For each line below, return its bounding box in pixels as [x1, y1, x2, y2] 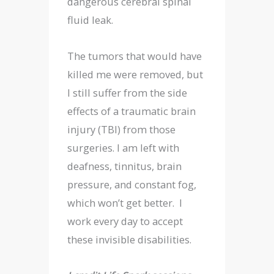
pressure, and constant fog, [67, 177, 196, 192]
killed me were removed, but [67, 67, 203, 82]
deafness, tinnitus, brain [67, 159, 182, 174]
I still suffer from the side [67, 86, 187, 100]
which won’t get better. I [67, 196, 182, 210]
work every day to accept [67, 214, 183, 229]
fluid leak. [67, 13, 113, 28]
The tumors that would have [67, 49, 202, 64]
